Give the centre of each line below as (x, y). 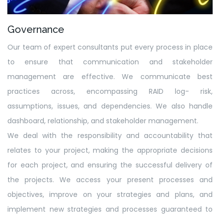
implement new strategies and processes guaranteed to (110, 209)
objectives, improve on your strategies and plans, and (110, 195)
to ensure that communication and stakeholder (110, 62)
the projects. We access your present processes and (110, 180)
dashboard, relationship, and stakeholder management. (103, 121)
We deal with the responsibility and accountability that (110, 136)
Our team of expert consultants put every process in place (110, 47)
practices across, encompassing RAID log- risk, (110, 92)
